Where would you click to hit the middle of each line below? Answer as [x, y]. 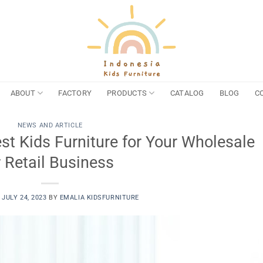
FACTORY [75, 93]
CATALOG [187, 93]
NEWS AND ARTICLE [50, 125]
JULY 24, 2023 [24, 197]
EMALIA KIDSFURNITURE [99, 197]
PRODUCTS [127, 93]
